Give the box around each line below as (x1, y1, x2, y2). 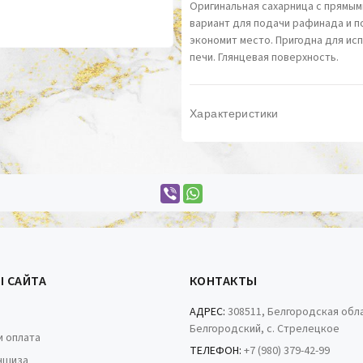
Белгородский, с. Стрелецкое (190, 321, 340, 337)
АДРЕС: (190, 304, 225, 320)
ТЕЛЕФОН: (190, 343, 241, 359)
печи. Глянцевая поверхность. (190, 49, 339, 66)
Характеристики (190, 107, 279, 120)
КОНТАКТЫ (190, 272, 258, 290)
